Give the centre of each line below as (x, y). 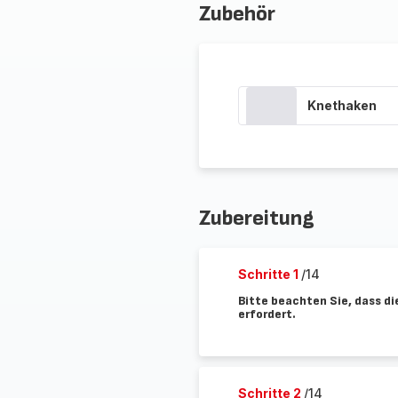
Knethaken (342, 105)
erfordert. (267, 314)
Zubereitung (256, 218)
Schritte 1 (269, 274)
